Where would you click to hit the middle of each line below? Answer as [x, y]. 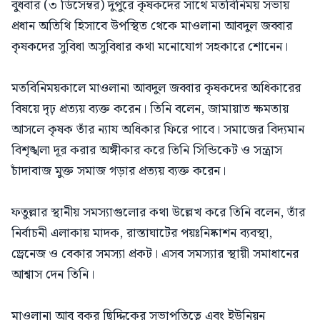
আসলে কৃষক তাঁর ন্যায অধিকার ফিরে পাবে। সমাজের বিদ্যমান [158, 129]
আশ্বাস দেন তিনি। [53, 274]
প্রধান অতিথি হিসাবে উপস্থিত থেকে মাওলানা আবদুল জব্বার [152, 26]
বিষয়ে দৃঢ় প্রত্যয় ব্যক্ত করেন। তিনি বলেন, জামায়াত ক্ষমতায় [150, 109]
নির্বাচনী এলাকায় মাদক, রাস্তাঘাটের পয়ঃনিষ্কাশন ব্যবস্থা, [142, 233]
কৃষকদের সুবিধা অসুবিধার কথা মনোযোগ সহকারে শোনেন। [150, 46]
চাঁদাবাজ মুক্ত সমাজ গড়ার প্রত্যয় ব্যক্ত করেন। [119, 171]
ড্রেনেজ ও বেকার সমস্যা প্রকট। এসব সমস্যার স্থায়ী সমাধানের [155, 254]
